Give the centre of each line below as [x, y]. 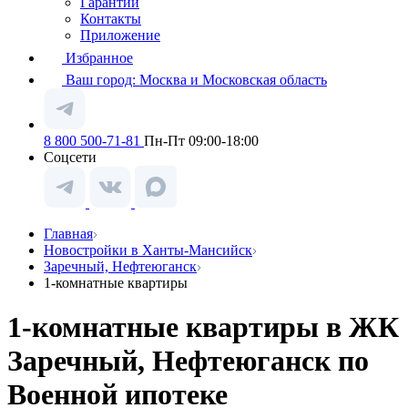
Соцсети [70, 157]
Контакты [111, 19]
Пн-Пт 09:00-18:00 [201, 141]
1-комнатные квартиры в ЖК [203, 327]
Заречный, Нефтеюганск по [188, 361]
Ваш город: [102, 80]
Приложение [120, 35]
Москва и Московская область [233, 80]
